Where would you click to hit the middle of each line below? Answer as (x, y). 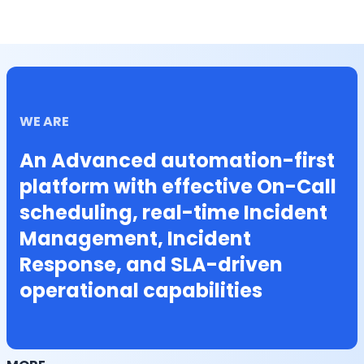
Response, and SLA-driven (151, 264)
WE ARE (44, 121)
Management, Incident (135, 238)
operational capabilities (141, 290)
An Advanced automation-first (177, 160)
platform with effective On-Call (178, 186)
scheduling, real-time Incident (173, 212)
